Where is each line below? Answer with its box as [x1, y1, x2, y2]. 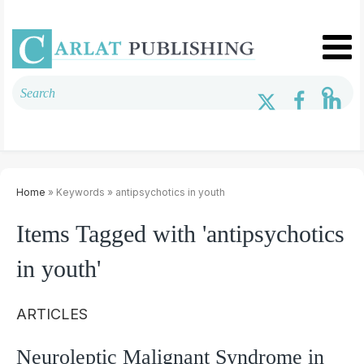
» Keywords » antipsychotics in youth [45, 185, 225, 198]
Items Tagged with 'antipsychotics [16, 219, 344, 247]
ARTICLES [16, 305, 88, 323]
